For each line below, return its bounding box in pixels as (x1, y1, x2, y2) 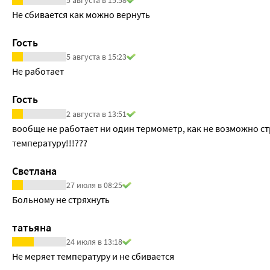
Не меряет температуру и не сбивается (12, 250, 174, 262)
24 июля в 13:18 (66, 236, 122, 247)
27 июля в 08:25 (66, 179, 122, 190)
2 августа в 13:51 (66, 108, 127, 119)
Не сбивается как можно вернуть (12, 8, 150, 21)
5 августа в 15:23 (66, 51, 127, 63)
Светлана (12, 163, 57, 178)
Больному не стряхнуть (12, 193, 110, 206)
